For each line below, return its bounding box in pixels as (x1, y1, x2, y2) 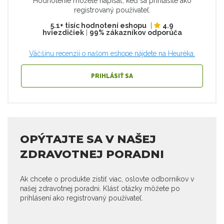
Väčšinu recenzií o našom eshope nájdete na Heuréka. (29, 49, 195, 57)
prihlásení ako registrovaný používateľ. (20, 194, 143, 202)
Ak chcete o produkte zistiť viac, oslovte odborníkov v (20, 175, 194, 183)
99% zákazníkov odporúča (89, 28, 182, 36)
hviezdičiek (42, 28, 84, 36)
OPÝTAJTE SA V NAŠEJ (20, 132, 156, 146)
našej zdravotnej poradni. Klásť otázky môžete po (20, 184, 180, 192)
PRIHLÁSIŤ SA (91, 72, 133, 79)
